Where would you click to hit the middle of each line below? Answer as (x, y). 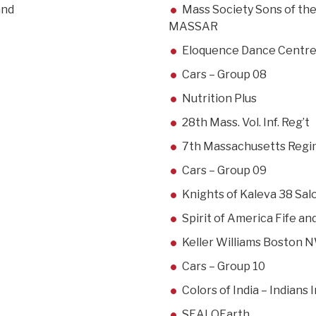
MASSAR (193, 27)
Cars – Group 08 (224, 75)
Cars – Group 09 (224, 171)
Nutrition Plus (219, 99)
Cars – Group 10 (224, 267)
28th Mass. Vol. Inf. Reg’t (246, 123)
